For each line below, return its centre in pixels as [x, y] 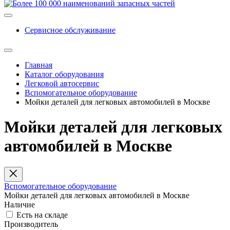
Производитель [31, 224]
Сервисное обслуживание [70, 30]
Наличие [20, 204]
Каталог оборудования [64, 74]
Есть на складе [42, 215]
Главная [39, 65]
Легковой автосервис [62, 83]
